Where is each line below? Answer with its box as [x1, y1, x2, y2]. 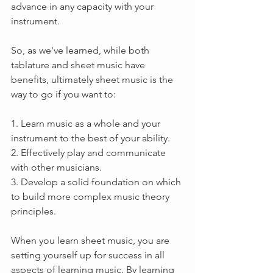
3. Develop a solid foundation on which [11, 176, 183, 188]
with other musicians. [11, 161, 102, 174]
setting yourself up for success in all [11, 249, 167, 261]
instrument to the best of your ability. [11, 132, 170, 144]
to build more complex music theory [11, 191, 172, 203]
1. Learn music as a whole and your [11, 118, 163, 130]
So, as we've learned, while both [11, 44, 152, 57]
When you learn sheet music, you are [11, 235, 172, 247]
